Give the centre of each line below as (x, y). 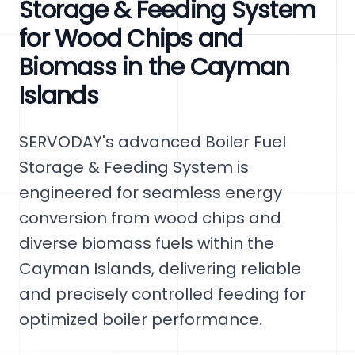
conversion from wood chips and (150, 218)
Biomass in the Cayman (155, 67)
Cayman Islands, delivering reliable (160, 269)
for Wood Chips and (131, 39)
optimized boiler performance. (141, 319)
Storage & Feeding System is (134, 167)
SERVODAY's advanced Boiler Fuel (153, 142)
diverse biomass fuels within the (147, 243)
